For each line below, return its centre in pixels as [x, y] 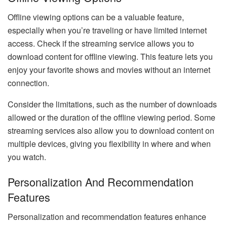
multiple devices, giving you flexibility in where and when [109, 143]
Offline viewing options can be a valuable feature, [96, 17]
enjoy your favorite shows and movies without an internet [109, 69]
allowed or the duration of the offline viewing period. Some [111, 117]
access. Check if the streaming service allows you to [101, 43]
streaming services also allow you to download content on [111, 130]
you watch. [27, 157]
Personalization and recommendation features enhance [107, 217]
